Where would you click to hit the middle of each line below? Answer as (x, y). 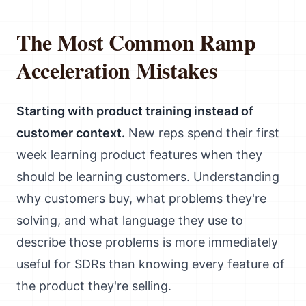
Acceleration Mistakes (117, 70)
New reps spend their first (202, 133)
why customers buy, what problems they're (141, 198)
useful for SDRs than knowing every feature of (151, 264)
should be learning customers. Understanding (148, 177)
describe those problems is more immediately (147, 242)
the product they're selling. (94, 286)
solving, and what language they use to (130, 220)
